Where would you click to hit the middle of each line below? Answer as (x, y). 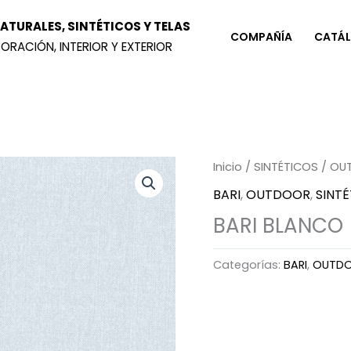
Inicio (228, 167)
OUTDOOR (278, 194)
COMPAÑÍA (261, 36)
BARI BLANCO (278, 225)
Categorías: (248, 264)
